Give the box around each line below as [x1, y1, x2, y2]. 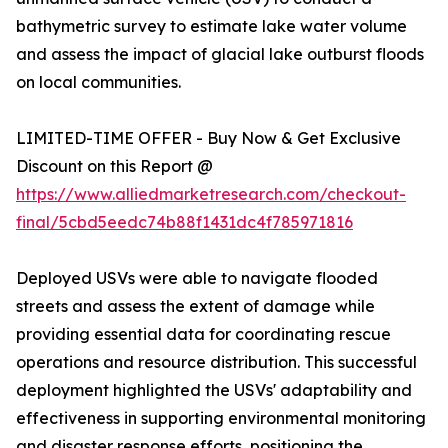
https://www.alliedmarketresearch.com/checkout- [16, 184, 406, 205]
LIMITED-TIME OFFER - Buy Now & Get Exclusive [16, 128, 401, 149]
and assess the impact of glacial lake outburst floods [16, 44, 424, 65]
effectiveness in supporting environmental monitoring [16, 408, 426, 429]
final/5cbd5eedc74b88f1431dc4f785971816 [16, 212, 353, 233]
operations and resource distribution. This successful [16, 352, 417, 373]
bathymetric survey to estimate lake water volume [16, 16, 407, 37]
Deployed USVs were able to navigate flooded [16, 268, 378, 289]
